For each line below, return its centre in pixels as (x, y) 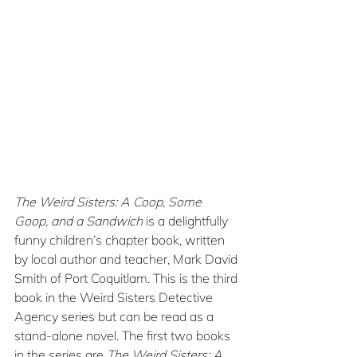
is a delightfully (187, 221)
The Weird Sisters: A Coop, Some (110, 202)
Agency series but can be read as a (116, 317)
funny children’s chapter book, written (121, 240)
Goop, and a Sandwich (78, 221)
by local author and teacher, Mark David (127, 259)
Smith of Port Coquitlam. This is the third (127, 279)
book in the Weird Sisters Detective (115, 298)
